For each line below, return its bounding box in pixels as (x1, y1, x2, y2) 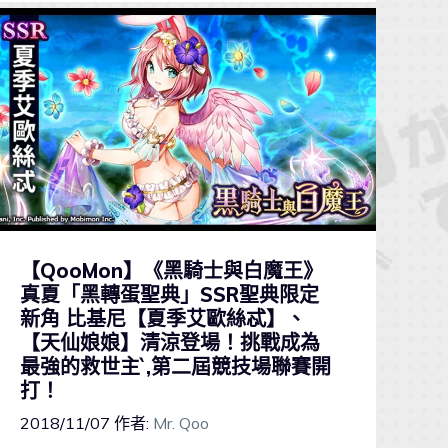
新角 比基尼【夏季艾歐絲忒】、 (19, 305, 306, 331)
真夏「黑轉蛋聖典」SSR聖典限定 (19, 281, 319, 307)
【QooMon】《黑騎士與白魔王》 (19, 257, 323, 283)
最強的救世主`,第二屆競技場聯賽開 (19, 353, 331, 379)
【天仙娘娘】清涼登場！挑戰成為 (19, 329, 320, 355)
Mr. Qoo (152, 413, 209, 434)
